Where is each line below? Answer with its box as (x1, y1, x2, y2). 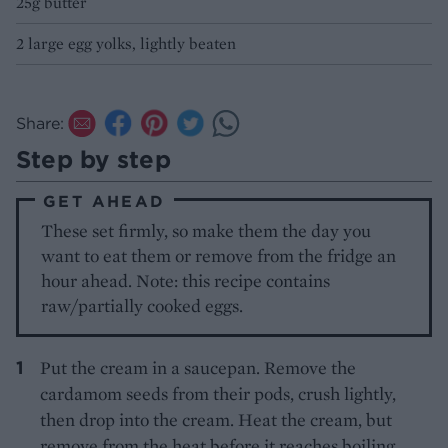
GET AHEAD (43, 190, 166, 211)
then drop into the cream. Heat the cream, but (40, 407, 392, 431)
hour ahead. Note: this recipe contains (41, 268, 331, 292)
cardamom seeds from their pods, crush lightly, (40, 381, 396, 405)
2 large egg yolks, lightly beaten (16, 32, 236, 54)
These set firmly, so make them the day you (41, 218, 372, 242)
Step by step (16, 143, 171, 174)
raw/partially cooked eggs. (41, 293, 244, 317)
